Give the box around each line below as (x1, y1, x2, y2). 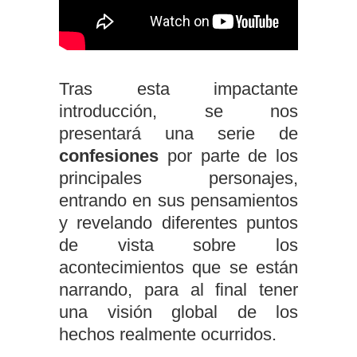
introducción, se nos (59, 100, 298, 121)
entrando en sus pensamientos (59, 190, 298, 210)
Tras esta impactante (59, 78, 298, 99)
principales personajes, (59, 167, 298, 188)
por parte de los (167, 145, 298, 166)
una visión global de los (59, 301, 298, 322)
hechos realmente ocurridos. (59, 324, 277, 344)
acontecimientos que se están (59, 257, 298, 277)
